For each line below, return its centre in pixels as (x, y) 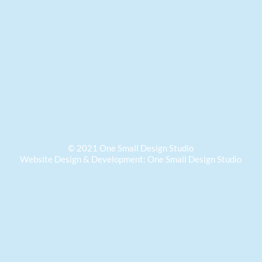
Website (37, 159)
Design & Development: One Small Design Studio (148, 159)
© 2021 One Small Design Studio (131, 148)
